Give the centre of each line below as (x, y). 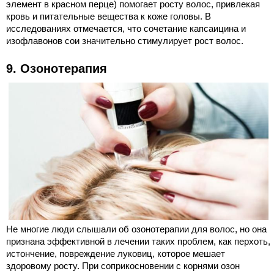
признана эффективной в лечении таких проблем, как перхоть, (138, 242)
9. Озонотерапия (57, 69)
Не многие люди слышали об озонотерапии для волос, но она (136, 229)
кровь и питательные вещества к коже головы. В (109, 17)
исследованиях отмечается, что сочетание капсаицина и (126, 29)
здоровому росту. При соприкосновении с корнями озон (123, 266)
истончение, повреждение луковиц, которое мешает (116, 254)
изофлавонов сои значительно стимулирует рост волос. (125, 41)
